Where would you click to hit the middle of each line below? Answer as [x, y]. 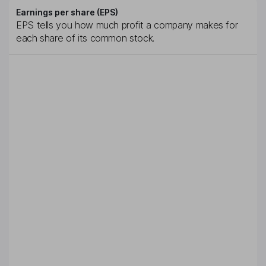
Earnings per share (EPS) [67, 12]
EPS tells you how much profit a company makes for [127, 25]
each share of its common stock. [85, 38]
